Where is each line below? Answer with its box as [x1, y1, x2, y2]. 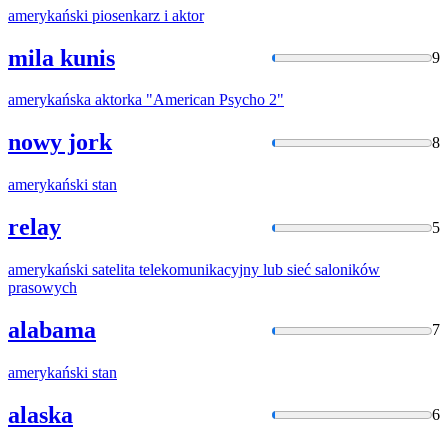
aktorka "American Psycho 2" [91, 91, 284, 109]
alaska [8, 401, 73, 428]
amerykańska [8, 91, 91, 109]
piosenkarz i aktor [88, 6, 204, 24]
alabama [8, 316, 96, 343]
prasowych [8, 279, 77, 297]
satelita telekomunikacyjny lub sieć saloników [88, 261, 380, 279]
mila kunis [8, 44, 115, 71]
